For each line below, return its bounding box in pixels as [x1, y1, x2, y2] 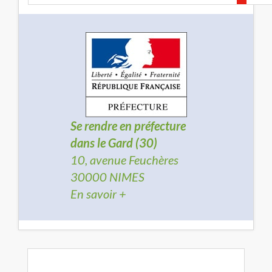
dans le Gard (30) [70, 135, 157, 150]
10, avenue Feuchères [70, 152, 178, 167]
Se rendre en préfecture [70, 118, 186, 133]
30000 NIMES [70, 169, 144, 184]
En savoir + [70, 186, 126, 201]
